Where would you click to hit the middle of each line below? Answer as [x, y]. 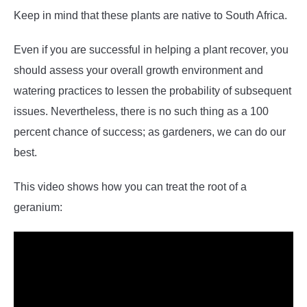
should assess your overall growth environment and [138, 70]
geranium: [38, 207]
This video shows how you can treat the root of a [130, 186]
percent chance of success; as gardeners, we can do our [150, 132]
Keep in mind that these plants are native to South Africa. [150, 15]
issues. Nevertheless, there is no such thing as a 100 [141, 111]
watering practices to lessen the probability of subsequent [152, 90]
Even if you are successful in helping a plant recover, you [151, 49]
